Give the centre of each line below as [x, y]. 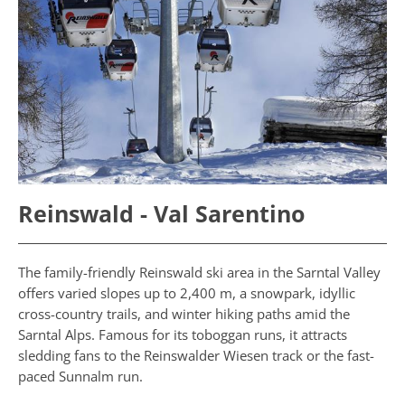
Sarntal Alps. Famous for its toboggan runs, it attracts [183, 335]
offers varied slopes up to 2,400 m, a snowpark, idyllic [187, 293]
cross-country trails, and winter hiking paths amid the [184, 314]
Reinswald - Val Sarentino [161, 214]
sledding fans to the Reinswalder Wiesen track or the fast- [196, 356]
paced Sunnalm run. [80, 377]
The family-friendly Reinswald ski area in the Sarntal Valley [199, 273]
